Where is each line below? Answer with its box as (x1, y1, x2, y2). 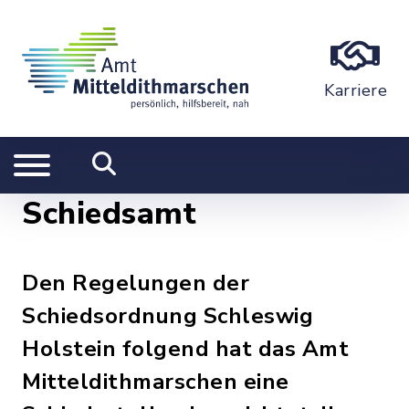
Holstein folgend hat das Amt (22, 334, 349, 363)
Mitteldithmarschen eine (22, 367, 289, 396)
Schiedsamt (22, 193, 196, 235)
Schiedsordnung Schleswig (22, 301, 313, 330)
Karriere (324, 79, 387, 101)
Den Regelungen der (22, 268, 249, 298)
